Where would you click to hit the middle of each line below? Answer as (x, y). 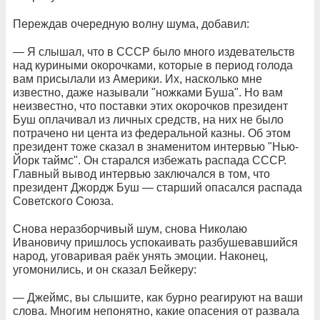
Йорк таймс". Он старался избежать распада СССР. (150, 160)
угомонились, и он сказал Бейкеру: (105, 269)
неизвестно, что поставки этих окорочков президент (150, 106)
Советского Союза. (63, 201)
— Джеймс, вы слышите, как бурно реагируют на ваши (158, 297)
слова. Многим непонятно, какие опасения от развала (156, 311)
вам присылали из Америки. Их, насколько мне (137, 79)
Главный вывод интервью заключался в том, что (141, 174)
